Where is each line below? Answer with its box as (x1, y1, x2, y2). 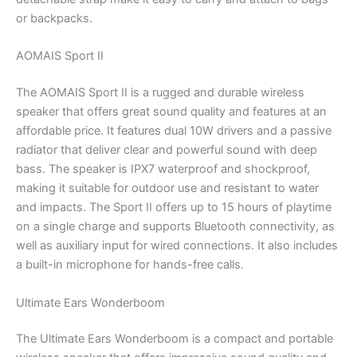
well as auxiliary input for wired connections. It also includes (16, 238, 338, 253)
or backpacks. (16, 11, 92, 26)
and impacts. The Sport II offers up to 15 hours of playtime (16, 200, 331, 215)
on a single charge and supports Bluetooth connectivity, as (16, 219, 335, 234)
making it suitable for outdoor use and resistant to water (16, 181, 319, 196)
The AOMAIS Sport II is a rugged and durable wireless (16, 85, 304, 100)
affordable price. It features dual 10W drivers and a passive (16, 124, 331, 139)
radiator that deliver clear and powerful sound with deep (16, 143, 317, 158)
